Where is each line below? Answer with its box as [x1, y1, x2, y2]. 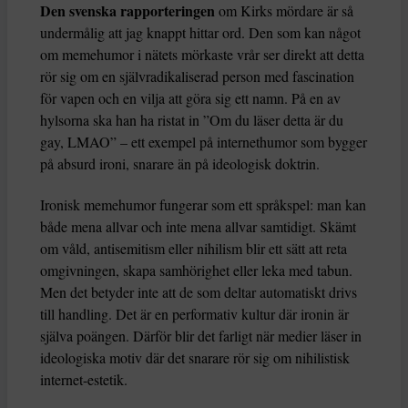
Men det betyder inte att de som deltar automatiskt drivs [40, 282, 357, 302]
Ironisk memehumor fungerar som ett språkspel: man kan [40, 195, 366, 215]
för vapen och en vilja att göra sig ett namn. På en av [40, 88, 341, 108]
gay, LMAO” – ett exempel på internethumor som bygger [40, 132, 367, 152]
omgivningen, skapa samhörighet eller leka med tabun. [40, 260, 352, 280]
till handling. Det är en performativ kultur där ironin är [40, 304, 349, 324]
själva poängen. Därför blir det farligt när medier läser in [40, 326, 362, 346]
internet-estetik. [40, 370, 127, 390]
